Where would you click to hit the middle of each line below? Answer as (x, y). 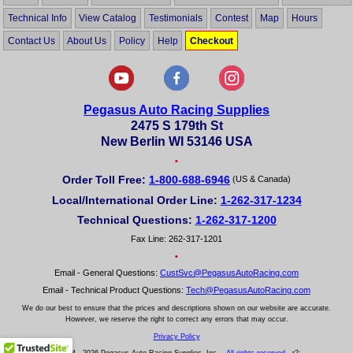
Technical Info (37, 18)
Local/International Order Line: (136, 200)
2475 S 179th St (176, 125)
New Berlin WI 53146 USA (176, 141)
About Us (87, 41)
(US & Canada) (260, 178)
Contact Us (31, 41)
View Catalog (108, 18)
